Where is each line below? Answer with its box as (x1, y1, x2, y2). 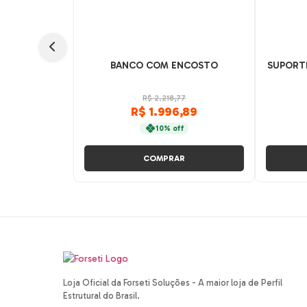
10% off (156, 124, 184, 134)
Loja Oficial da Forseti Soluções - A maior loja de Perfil (63, 278, 282, 288)
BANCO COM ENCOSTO (110, 60, 218, 72)
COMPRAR (143, 153, 185, 164)
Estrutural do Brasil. (63, 291, 140, 302)
